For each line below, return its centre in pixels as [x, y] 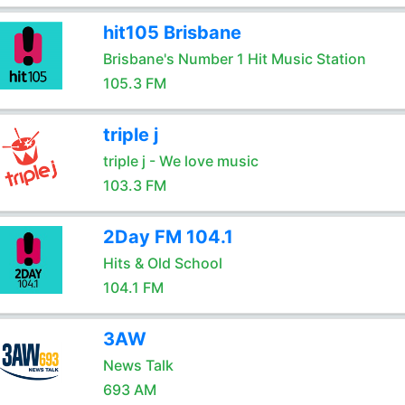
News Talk [138, 365]
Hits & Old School [162, 263]
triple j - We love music [180, 161]
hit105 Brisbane [172, 33]
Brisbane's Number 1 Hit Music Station [234, 59]
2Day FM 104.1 [168, 237]
